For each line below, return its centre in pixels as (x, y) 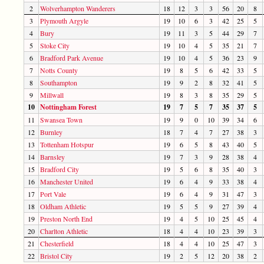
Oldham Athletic (63, 206)
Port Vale (53, 194)
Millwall (52, 95)
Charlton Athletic (64, 231)
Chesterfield (57, 243)
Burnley (51, 132)
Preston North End (66, 218)
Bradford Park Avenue (72, 57)
